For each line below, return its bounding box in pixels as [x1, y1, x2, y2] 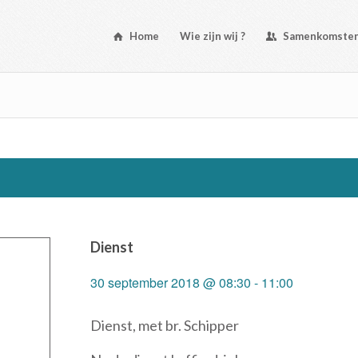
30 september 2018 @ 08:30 [90, 273, 252, 292]
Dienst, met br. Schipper [90, 316, 240, 334]
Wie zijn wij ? [180, 30, 246, 42]
